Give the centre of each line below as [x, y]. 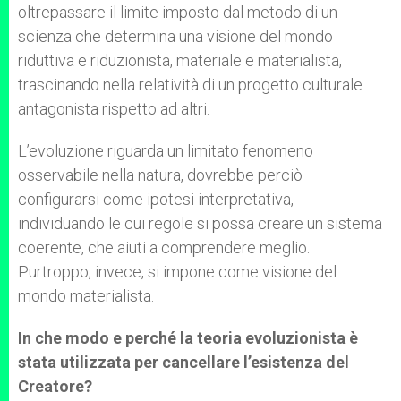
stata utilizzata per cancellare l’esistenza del [183, 362]
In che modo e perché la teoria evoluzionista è [188, 338]
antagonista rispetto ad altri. [114, 109]
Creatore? [55, 386]
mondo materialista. [86, 296]
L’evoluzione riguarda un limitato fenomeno [166, 151]
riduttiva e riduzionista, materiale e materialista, [180, 60]
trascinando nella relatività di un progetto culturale [190, 85]
